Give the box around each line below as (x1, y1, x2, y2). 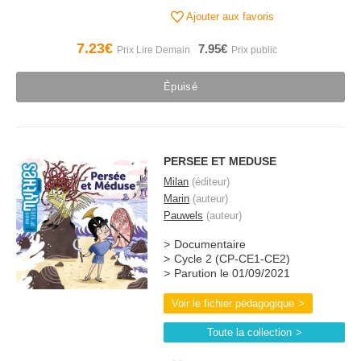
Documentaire (174, 239, 247, 251)
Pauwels (164, 210, 204, 222)
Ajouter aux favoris (184, 10, 275, 23)
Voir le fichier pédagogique (172, 297, 295, 309)
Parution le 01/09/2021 (174, 268, 291, 280)
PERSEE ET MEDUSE (164, 155, 277, 168)
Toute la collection (206, 326, 292, 338)
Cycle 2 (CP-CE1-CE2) (174, 253, 291, 265)
